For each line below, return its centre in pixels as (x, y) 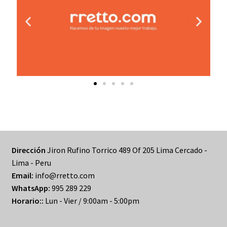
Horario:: (27, 200)
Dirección (28, 150)
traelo (22, 66)
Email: (22, 175)
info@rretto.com (64, 175)
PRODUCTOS (34, 12)
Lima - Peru (31, 162)
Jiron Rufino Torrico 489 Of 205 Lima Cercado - (126, 150)
